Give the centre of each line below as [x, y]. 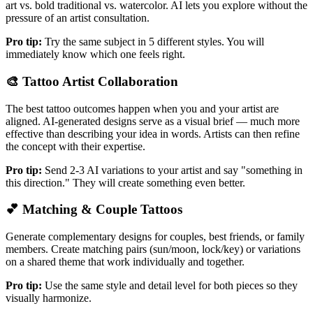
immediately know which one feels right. [95, 54]
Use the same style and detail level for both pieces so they [171, 285]
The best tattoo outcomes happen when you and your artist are [142, 108]
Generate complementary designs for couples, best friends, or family [155, 236]
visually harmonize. [49, 298]
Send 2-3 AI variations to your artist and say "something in [174, 170]
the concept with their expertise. [75, 146]
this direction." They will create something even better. [125, 182]
